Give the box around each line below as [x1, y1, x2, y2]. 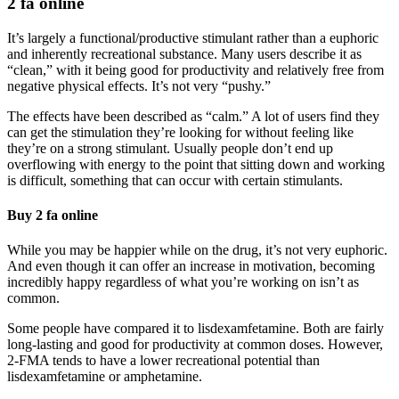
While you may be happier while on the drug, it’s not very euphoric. [7, 242, 387, 258]
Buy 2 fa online [7, 207, 98, 223]
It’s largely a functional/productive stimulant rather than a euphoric [7, 29, 379, 45]
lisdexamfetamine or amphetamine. [7, 369, 202, 385]
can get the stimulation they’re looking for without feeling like [7, 124, 354, 140]
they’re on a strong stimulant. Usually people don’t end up [7, 140, 333, 156]
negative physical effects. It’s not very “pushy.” [7, 77, 271, 94]
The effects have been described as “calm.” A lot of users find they [7, 108, 379, 124]
